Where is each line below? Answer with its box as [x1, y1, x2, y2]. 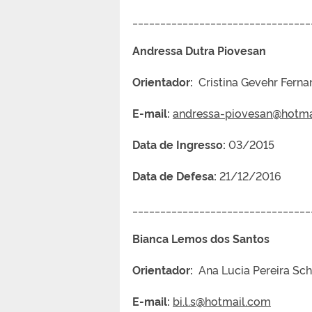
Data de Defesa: [132, 167, 219, 183]
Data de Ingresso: [132, 136, 226, 152]
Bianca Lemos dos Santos [132, 230, 300, 246]
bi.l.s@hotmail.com [173, 292, 271, 309]
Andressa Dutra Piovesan [132, 42, 297, 58]
